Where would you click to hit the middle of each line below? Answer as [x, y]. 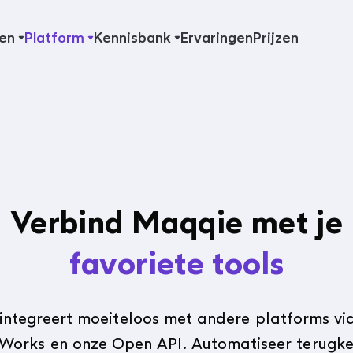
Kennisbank [132, 38]
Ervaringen [216, 38]
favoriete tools [176, 263]
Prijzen [275, 38]
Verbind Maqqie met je [176, 222]
